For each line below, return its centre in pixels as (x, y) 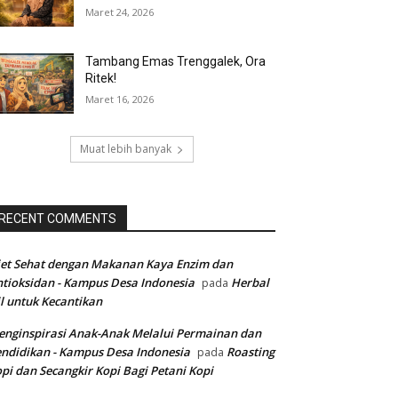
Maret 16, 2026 (120, 99)
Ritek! (101, 79)
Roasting (251, 352)
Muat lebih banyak (125, 149)
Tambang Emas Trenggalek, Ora (176, 62)
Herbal (250, 283)
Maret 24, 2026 (120, 12)
